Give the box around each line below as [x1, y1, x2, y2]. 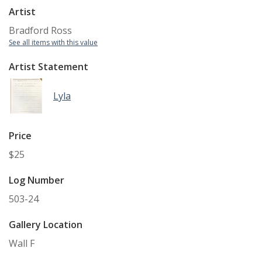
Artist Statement [9, 60, 88, 74]
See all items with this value [9, 37, 98, 48]
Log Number [9, 174, 64, 187]
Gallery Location [9, 218, 82, 232]
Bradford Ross [9, 24, 72, 37]
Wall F [9, 237, 35, 250]
